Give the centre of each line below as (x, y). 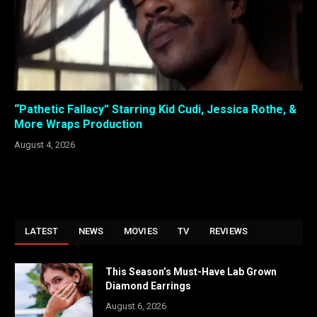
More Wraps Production (78, 124)
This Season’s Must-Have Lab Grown (191, 271)
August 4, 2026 (45, 144)
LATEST (42, 231)
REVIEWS (229, 231)
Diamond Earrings (148, 286)
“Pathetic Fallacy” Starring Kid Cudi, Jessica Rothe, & (155, 109)
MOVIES (141, 231)
